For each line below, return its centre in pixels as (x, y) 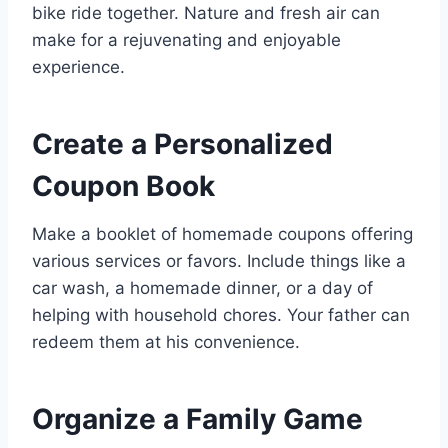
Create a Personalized (182, 144)
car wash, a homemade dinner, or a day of (202, 288)
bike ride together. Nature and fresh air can (206, 13)
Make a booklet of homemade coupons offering (222, 234)
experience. (78, 67)
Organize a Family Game (197, 419)
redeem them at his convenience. (166, 342)
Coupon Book (123, 186)
